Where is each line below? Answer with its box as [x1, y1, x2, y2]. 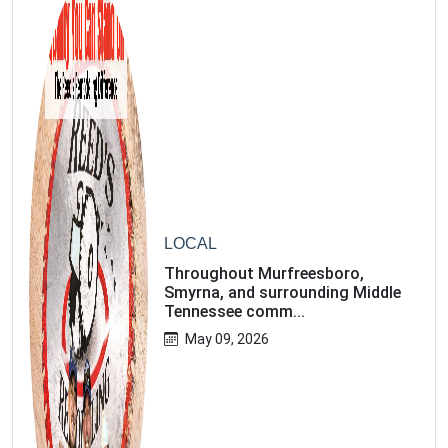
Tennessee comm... [164, 302, 306, 322]
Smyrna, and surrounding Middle [164, 283, 402, 303]
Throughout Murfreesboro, [164, 264, 365, 284]
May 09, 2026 [185, 331, 270, 348]
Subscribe [64, 77, 137, 97]
